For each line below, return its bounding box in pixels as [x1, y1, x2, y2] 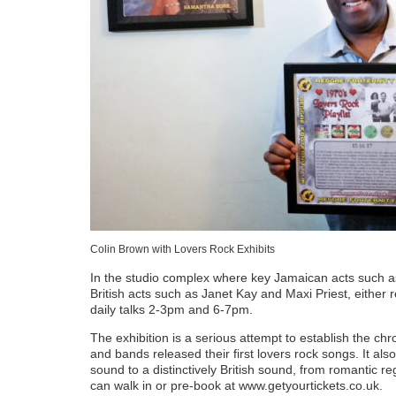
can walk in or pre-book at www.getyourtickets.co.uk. [90, 377, 383, 392]
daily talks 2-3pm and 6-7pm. [90, 301, 253, 316]
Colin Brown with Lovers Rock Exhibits [90, 242, 276, 255]
